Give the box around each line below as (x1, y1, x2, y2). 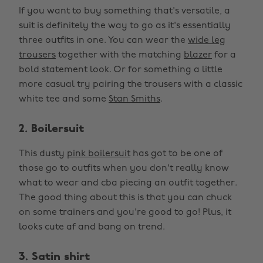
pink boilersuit (67, 149, 130, 159)
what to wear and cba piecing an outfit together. (19, 178, 237, 188)
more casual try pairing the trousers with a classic (19, 80, 242, 89)
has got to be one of (130, 149, 222, 159)
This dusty (19, 149, 67, 159)
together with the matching (56, 50, 184, 60)
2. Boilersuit (19, 123, 84, 135)
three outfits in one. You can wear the (19, 36, 188, 45)
